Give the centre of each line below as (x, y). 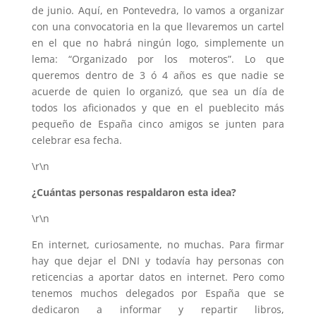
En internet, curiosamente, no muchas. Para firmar (158, 244)
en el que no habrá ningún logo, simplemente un (158, 42)
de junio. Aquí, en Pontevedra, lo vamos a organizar (158, 10)
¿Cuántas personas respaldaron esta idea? (134, 192)
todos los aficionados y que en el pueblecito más (158, 107)
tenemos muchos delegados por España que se (158, 293)
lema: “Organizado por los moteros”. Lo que (158, 59)
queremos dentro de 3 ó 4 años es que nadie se (158, 75)
